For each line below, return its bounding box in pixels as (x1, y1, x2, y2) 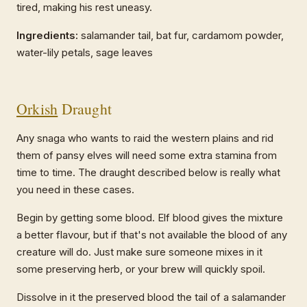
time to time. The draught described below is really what (16, 166, 280, 180)
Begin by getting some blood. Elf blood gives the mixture (16, 211, 283, 225)
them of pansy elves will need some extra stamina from (16, 149, 277, 162)
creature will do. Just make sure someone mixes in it (16, 245, 262, 259)
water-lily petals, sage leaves (16, 46, 153, 60)
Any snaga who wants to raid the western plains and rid (16, 132, 273, 145)
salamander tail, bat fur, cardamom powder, (78, 29, 284, 42)
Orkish (16, 99, 58, 119)
